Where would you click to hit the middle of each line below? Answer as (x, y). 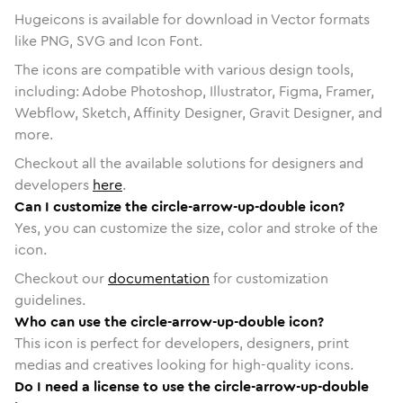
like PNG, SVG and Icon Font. (108, 40)
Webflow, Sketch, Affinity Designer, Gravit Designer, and (198, 112)
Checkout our (61, 278)
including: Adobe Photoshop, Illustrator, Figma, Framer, (194, 91)
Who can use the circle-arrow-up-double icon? (169, 321)
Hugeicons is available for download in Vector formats (192, 19)
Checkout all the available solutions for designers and (189, 163)
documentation (159, 278)
